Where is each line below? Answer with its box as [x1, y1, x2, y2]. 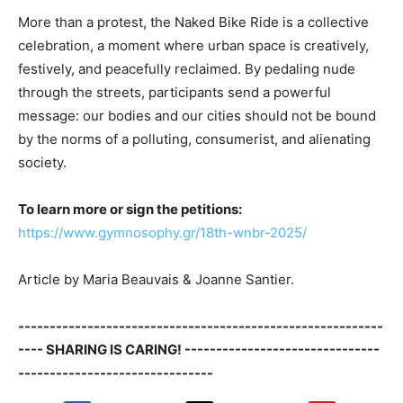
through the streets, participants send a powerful [18, 84, 331, 102]
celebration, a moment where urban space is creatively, [18, 37, 369, 55]
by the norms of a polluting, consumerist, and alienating [18, 130, 371, 148]
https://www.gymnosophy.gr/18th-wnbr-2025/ [18, 224, 307, 242]
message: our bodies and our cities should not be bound [18, 107, 376, 125]
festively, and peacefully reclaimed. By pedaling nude [18, 60, 355, 78]
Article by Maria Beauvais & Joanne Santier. [18, 271, 294, 289]
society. [18, 154, 67, 172]
